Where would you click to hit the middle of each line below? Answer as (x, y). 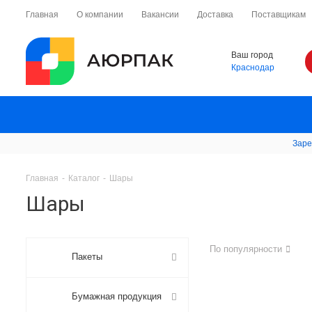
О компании (100, 15)
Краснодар (253, 68)
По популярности (246, 249)
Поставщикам (279, 15)
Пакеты (87, 257)
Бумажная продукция (117, 296)
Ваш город (252, 55)
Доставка (215, 15)
